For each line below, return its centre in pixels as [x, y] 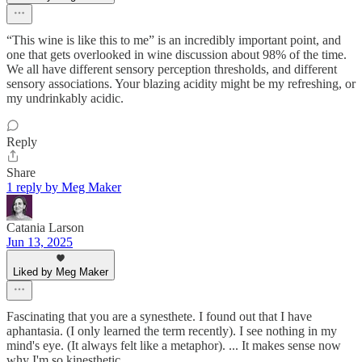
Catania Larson [45, 228]
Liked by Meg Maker [61, 272]
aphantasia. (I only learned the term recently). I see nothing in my [172, 331]
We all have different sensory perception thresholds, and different [172, 69]
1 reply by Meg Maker [64, 187]
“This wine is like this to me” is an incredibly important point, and [174, 40]
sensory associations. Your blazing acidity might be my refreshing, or [181, 84]
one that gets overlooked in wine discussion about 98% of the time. [177, 55]
